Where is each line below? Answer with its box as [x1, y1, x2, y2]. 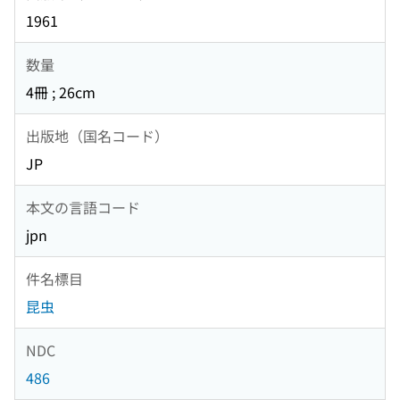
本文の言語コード [26, 196, 140, 218]
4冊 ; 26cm [26, 81, 96, 104]
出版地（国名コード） [26, 124, 169, 146]
